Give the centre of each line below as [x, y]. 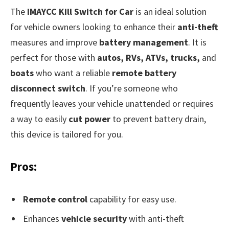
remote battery [144, 73]
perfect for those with [54, 57]
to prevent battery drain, [158, 119]
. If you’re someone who [132, 88]
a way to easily [39, 119]
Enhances [42, 219]
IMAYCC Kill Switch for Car [80, 11]
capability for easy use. [132, 199]
